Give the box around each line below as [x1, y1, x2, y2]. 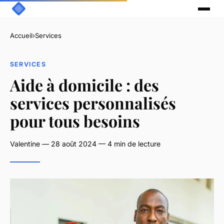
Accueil [10, 31, 32, 40]
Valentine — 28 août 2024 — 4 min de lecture [10, 139, 160, 148]
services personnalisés [10, 91, 176, 113]
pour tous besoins [10, 109, 140, 131]
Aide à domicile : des [10, 73, 159, 95]
